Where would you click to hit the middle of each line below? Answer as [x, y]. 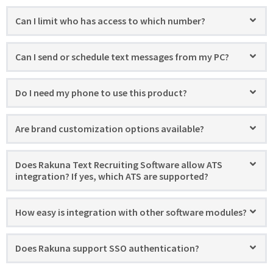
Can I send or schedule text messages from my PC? [122, 56]
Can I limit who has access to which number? [110, 20]
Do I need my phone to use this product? [101, 92]
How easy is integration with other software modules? [131, 212]
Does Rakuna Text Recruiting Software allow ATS [119, 164]
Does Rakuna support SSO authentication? [107, 248]
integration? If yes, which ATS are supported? [112, 176]
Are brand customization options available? [110, 128]
